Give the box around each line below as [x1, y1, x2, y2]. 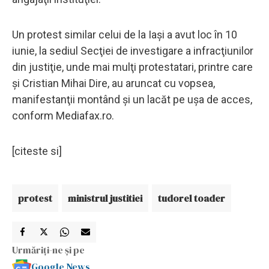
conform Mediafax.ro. [12, 109, 114, 122]
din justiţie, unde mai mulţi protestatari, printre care [12, 60, 253, 73]
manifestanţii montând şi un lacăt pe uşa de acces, [12, 92, 252, 106]
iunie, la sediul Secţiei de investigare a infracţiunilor [12, 44, 253, 57]
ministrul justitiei [68, 191, 142, 205]
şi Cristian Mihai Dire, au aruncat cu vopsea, [12, 76, 215, 89]
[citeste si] [12, 144, 62, 157]
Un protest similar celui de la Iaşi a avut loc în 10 [12, 28, 237, 41]
